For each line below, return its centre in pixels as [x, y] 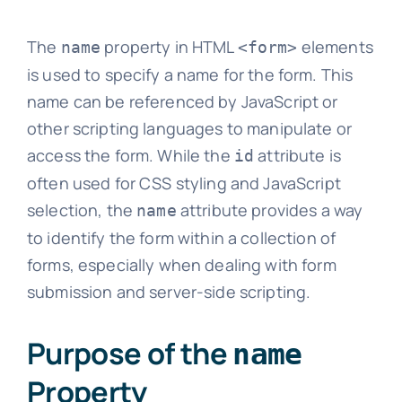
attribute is [298, 156]
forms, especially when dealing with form [181, 265]
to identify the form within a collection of [181, 238]
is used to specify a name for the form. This [190, 75]
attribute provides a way [270, 210]
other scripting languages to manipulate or [189, 129]
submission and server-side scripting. [169, 292]
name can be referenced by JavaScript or [182, 102]
